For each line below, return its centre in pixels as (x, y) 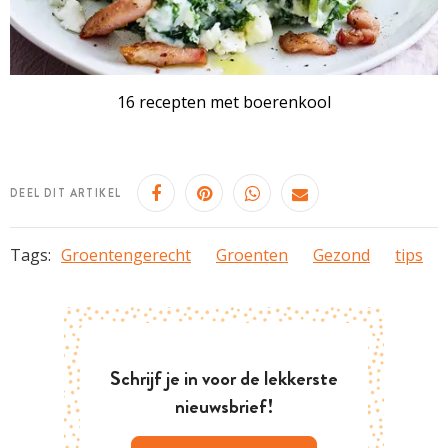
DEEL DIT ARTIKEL (66, 192)
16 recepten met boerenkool (224, 101)
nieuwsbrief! (224, 406)
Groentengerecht (126, 254)
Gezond (341, 254)
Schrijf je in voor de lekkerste (224, 378)
